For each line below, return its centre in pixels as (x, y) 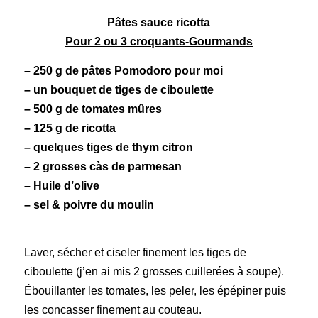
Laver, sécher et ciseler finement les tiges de (135, 253)
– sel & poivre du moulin (89, 204)
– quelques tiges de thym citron (108, 147)
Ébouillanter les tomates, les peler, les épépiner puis (155, 291)
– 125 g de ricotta (70, 128)
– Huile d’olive (61, 185)
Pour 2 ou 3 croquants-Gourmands (159, 42)
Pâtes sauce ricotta (159, 23)
